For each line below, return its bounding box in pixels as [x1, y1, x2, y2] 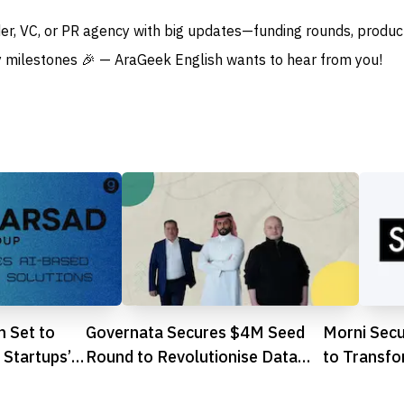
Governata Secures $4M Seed [85, 320, 305, 345]
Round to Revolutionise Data [85, 344, 298, 370]
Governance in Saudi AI [85, 369, 255, 394]
